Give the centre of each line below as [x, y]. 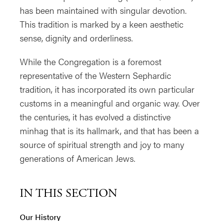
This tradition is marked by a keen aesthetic [102, 24]
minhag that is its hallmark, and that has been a [109, 130]
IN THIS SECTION [69, 193]
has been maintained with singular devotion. [103, 10]
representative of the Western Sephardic [95, 75]
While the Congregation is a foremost [91, 61]
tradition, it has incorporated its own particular [107, 89]
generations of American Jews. [77, 158]
